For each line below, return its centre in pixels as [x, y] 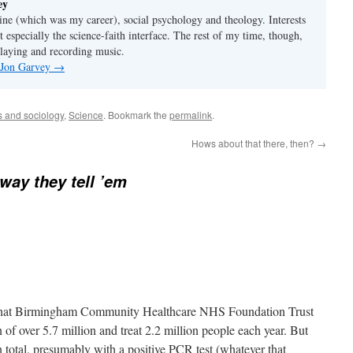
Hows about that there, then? [254, 143]
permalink [191, 115]
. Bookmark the [136, 115]
